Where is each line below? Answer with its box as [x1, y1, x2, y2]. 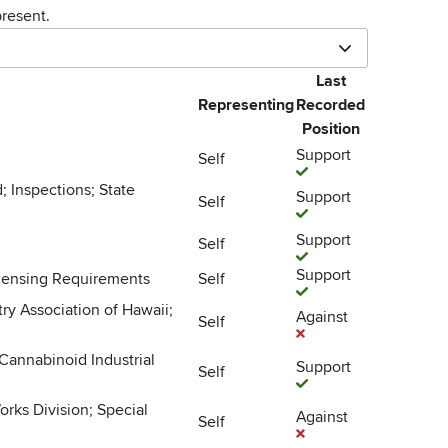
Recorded [296, 95, 365, 115]
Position [301, 119, 360, 139]
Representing [198, 95, 294, 115]
